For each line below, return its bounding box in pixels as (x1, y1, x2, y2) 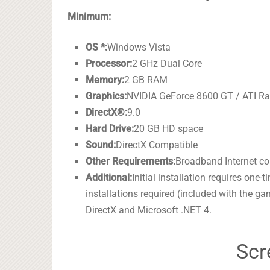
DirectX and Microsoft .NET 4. (86, 204, 212, 216)
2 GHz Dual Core (132, 58, 202, 70)
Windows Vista (107, 42, 171, 54)
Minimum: (67, 11, 111, 23)
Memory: (86, 74, 125, 86)
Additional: (86, 172, 133, 184)
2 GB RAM (124, 74, 168, 86)
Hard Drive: (86, 123, 134, 135)
